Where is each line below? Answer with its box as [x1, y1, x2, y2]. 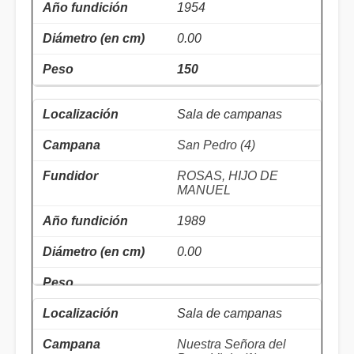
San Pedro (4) [177, 138, 255, 153]
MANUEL [177, 183, 231, 198]
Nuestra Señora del [177, 337, 286, 352]
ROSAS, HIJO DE [177, 169, 278, 183]
